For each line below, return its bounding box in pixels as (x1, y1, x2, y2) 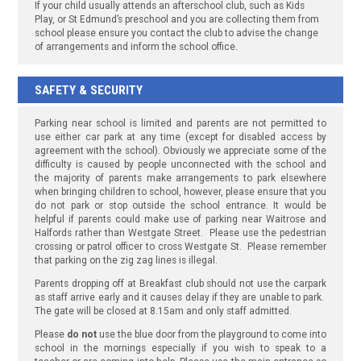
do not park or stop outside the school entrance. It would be (34, 200, 327, 212)
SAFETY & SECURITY (34, 82, 143, 98)
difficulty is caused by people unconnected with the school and (34, 159, 327, 171)
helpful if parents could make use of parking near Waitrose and (34, 214, 327, 226)
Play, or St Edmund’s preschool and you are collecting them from (34, 13, 319, 25)
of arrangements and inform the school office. (34, 40, 238, 52)
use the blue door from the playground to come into (96, 328, 327, 340)
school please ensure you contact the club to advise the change (34, 27, 318, 39)
